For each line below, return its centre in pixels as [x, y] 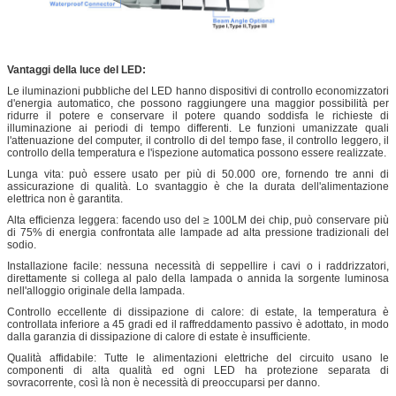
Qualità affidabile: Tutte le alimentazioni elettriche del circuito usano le [198, 358]
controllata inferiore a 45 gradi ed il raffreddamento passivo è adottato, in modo [198, 325]
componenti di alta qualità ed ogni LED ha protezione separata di [198, 371]
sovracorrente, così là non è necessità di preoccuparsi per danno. [164, 383]
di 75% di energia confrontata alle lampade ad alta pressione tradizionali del [198, 233]
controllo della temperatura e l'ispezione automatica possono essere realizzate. [197, 153]
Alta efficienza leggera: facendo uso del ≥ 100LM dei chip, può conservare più [198, 221]
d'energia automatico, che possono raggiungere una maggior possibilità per [198, 104]
